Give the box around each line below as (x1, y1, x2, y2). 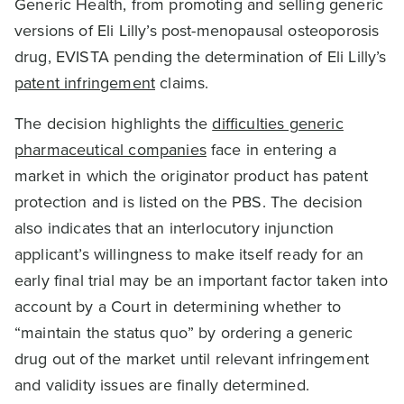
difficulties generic (212, 112, 344, 135)
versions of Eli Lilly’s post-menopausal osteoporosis (14, 19, 380, 42)
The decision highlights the (14, 112, 213, 135)
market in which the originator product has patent (14, 164, 368, 188)
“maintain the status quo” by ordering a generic (14, 321, 353, 344)
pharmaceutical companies (14, 138, 207, 161)
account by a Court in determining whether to (14, 295, 342, 318)
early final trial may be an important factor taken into (14, 269, 388, 292)
